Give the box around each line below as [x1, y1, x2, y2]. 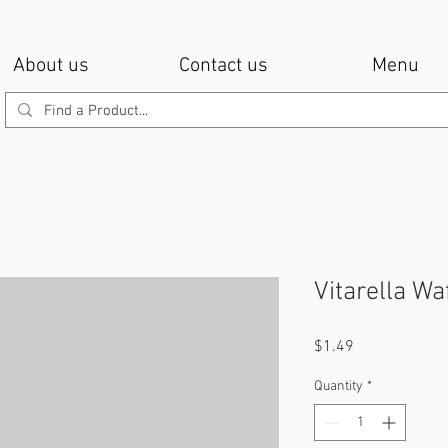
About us [13, 54, 89, 78]
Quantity [314, 378, 363, 396]
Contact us [178, 54, 268, 78]
